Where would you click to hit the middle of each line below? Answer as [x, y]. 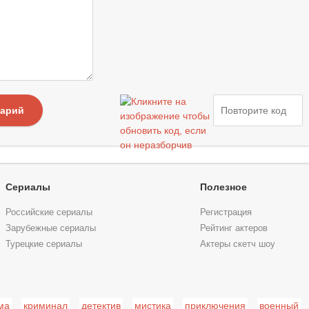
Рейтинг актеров [233, 228]
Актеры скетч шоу [237, 244]
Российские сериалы [49, 212]
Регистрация [226, 212]
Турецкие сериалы [44, 244]
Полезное [223, 187]
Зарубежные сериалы [51, 228]
